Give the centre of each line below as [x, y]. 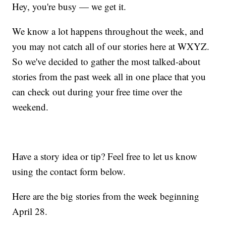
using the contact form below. [69, 172]
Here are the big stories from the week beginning [106, 196]
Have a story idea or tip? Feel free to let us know [105, 156]
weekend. [31, 107]
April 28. [30, 211]
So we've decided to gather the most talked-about [106, 62]
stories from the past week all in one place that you [109, 77]
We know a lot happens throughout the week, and [108, 31]
